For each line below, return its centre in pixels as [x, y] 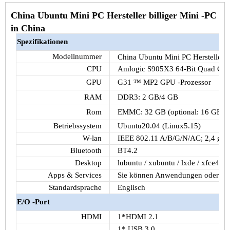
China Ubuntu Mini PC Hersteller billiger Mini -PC [114, 15]
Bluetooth [86, 150]
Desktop [88, 163]
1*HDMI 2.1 [138, 217]
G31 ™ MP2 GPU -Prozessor [164, 82]
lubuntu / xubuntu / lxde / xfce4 [168, 163]
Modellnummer [77, 56]
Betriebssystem [77, 126]
